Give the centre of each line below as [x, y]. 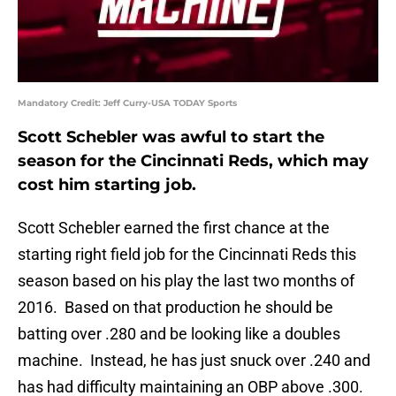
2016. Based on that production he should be [175, 308]
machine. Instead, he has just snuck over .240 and [194, 361]
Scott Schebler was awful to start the [171, 137]
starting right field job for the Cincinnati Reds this [187, 255]
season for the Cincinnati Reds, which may [193, 161]
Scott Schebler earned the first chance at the [174, 228]
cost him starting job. [107, 185]
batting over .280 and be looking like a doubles [179, 334]
